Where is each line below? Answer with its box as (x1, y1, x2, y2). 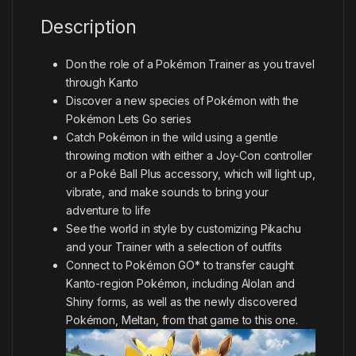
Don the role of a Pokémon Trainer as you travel (66, 56, 315, 71)
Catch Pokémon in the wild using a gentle (66, 130, 278, 144)
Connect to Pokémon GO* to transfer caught (66, 257, 295, 272)
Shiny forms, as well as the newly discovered (66, 294, 297, 308)
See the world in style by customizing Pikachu (66, 221, 301, 235)
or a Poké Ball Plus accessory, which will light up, (66, 166, 315, 180)
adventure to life (66, 203, 151, 217)
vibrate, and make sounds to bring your (66, 184, 269, 199)
